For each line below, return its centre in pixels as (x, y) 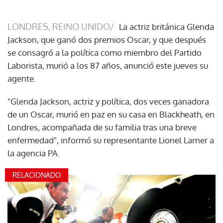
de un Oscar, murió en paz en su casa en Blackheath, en (111, 114)
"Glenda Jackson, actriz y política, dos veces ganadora (108, 101)
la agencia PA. (34, 153)
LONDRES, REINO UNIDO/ (61, 26)
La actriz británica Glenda (167, 26)
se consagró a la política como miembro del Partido (105, 52)
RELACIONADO (37, 175)
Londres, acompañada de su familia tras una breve (102, 127)
